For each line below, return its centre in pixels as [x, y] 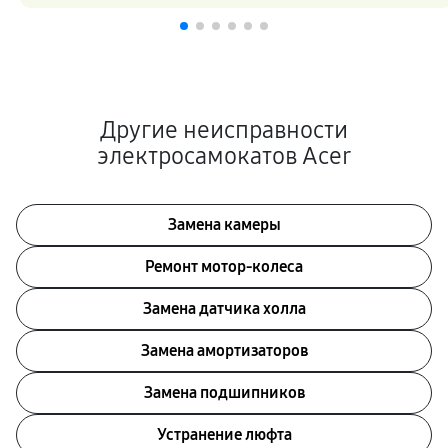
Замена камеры [224, 224]
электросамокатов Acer [224, 156]
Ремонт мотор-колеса [224, 266]
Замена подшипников [224, 392]
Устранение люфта [224, 434]
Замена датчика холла [224, 308]
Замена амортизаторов [224, 350]
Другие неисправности [224, 130]
